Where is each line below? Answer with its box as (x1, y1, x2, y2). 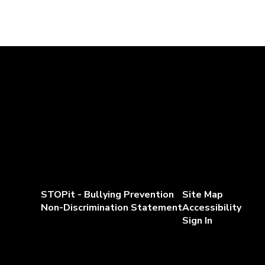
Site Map (182, 188, 223, 202)
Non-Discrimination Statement (40, 201, 182, 215)
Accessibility (182, 201, 241, 215)
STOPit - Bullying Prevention (40, 188, 174, 202)
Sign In (182, 214, 212, 228)
